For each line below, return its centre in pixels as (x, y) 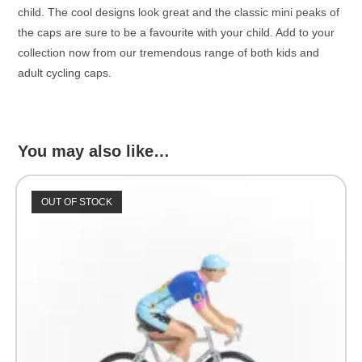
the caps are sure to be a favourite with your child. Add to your (177, 33)
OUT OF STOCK (76, 202)
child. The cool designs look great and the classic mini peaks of (179, 13)
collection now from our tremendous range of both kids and (169, 53)
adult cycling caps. (65, 73)
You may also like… (94, 152)
